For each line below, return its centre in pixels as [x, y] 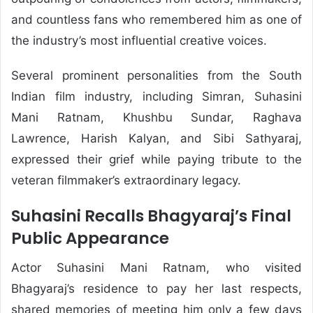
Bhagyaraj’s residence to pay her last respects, [156, 289]
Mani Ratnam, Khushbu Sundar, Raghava [156, 117]
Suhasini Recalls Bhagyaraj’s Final [151, 216]
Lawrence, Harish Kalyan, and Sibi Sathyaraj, [156, 138]
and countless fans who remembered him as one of [156, 19]
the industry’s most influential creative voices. [139, 40]
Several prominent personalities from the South [156, 75]
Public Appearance [90, 238]
